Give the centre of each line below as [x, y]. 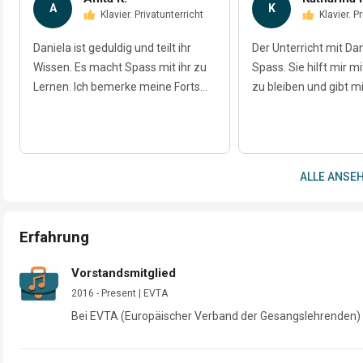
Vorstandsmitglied [124, 273]
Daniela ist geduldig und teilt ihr [112, 47]
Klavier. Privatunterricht [155, 14]
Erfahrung [54, 237]
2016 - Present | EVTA [120, 293]
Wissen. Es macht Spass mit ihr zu [120, 67]
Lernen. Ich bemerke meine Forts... [120, 86]
